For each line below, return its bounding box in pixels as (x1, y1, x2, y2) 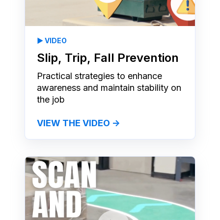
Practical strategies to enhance (37, 70, 162, 81)
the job (37, 94, 65, 105)
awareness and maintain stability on (37, 82, 181, 93)
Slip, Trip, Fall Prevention (37, 50, 179, 65)
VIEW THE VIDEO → (37, 117, 120, 128)
